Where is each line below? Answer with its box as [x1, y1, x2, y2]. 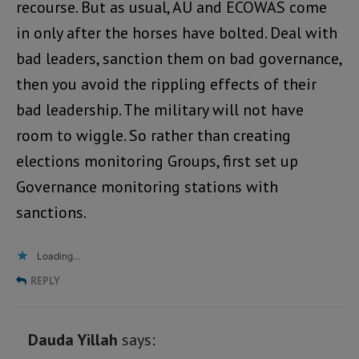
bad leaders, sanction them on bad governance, [16, 47, 341, 69]
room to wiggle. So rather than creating [16, 124, 291, 146]
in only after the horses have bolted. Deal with [16, 22, 337, 43]
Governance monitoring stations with [16, 175, 278, 197]
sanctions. [16, 201, 87, 223]
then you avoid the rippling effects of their [16, 73, 317, 95]
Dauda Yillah [28, 329, 118, 350]
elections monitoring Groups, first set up [16, 150, 298, 171]
